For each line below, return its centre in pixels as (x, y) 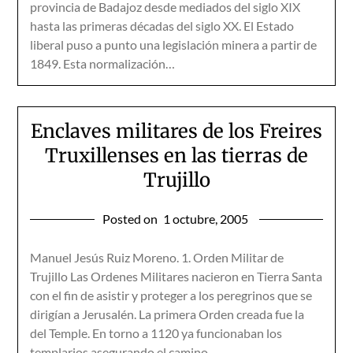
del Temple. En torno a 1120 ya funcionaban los (156, 333)
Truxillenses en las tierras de (176, 156)
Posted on (131, 219)
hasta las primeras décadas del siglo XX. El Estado (162, 26)
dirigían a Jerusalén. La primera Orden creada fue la (167, 314)
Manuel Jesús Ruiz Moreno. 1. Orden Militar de (157, 257)
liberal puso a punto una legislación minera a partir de (174, 45)
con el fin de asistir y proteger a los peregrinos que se (171, 295)
